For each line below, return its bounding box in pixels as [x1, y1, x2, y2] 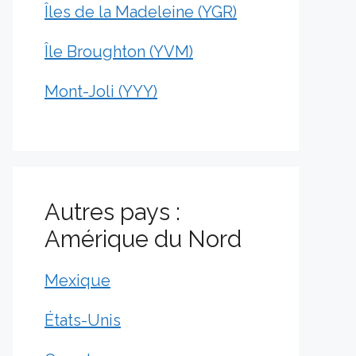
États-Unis [44, 311, 121, 330]
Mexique [44, 271, 110, 290]
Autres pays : [44, 199, 180, 226]
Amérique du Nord [44, 226, 242, 253]
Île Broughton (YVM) [44, 42, 193, 61]
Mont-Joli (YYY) [44, 82, 157, 101]
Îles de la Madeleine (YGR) [44, 2, 237, 21]
